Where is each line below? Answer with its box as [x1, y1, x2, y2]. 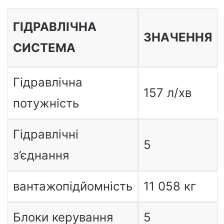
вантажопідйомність [12, 178, 132, 193]
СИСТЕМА [12, 40, 75, 55]
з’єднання [12, 147, 69, 162]
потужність [12, 95, 79, 110]
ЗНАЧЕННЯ [143, 29, 212, 44]
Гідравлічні [12, 126, 78, 141]
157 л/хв [143, 85, 191, 100]
